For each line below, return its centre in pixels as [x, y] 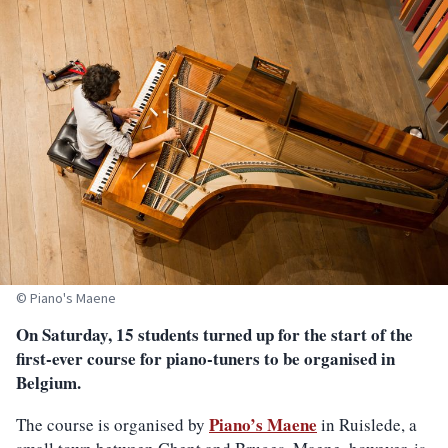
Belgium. [48, 382]
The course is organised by [112, 424]
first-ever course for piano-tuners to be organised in [205, 358]
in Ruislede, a [367, 424]
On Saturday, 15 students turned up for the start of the [214, 334]
